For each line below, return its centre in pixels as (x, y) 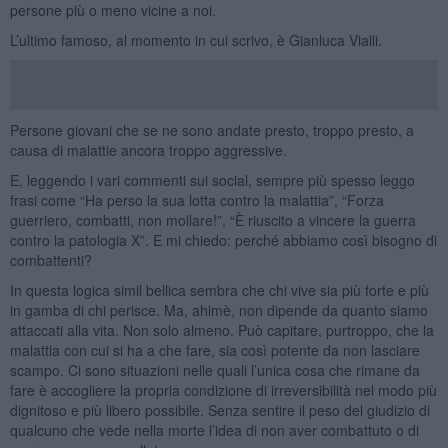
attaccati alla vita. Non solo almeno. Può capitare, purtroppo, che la (221, 329)
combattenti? (50, 259)
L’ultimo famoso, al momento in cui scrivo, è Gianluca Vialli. (195, 39)
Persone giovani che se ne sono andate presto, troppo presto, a (211, 129)
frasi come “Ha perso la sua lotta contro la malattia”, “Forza (196, 199)
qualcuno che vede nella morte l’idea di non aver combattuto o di (214, 429)
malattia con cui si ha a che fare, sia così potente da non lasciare (214, 349)
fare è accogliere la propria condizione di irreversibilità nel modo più (223, 389)
